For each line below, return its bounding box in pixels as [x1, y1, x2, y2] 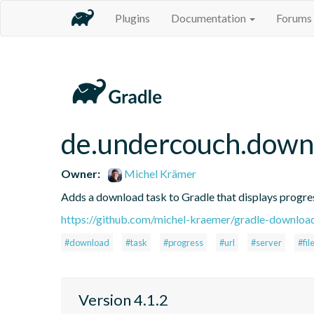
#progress [163, 236, 203, 248]
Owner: [61, 166, 100, 180]
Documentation [171, 11, 248, 25]
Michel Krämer [122, 166, 197, 180]
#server [251, 236, 282, 248]
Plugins [115, 11, 150, 25]
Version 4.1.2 [78, 289, 168, 309]
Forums [276, 11, 312, 25]
